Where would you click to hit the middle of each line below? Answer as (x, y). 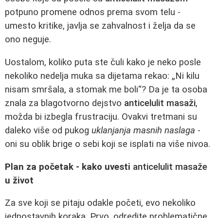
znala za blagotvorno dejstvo (64, 103)
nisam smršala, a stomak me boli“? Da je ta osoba (106, 90)
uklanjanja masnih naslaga (143, 131)
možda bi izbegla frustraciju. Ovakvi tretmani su (101, 117)
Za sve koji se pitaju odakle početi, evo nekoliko (100, 203)
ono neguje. (28, 40)
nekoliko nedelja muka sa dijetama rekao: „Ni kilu (102, 76)
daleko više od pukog (48, 131)
